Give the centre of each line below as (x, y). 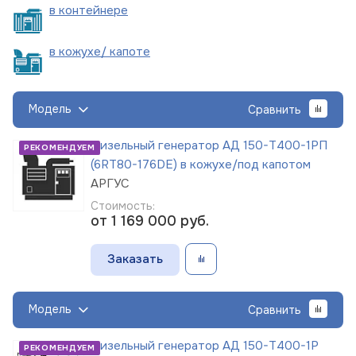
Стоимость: (123, 205)
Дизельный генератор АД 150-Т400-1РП (209, 145)
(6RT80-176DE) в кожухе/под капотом (201, 164)
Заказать (135, 259)
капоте (130, 51)
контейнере (93, 10)
